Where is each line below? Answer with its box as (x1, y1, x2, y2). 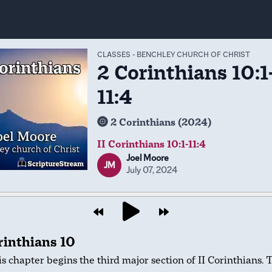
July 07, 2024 (126, 164, 177, 175)
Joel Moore (126, 152, 169, 163)
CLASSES (97, 49, 131, 59)
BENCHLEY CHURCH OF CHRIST (137, 49, 250, 59)
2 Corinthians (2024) (110, 116, 211, 129)
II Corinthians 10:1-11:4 (97, 138, 206, 151)
